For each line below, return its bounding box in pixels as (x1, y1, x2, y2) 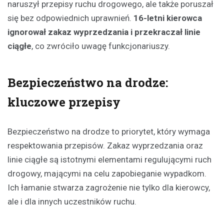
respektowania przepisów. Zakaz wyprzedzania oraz (7, 140, 203, 150)
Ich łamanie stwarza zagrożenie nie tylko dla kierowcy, (7, 182, 210, 192)
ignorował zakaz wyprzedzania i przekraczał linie (7, 26, 200, 37)
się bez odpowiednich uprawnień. (7, 12, 133, 23)
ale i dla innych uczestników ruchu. (7, 196, 136, 206)
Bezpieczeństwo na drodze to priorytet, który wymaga (7, 126, 210, 136)
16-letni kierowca (133, 12, 202, 23)
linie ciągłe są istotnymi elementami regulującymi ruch (7, 154, 211, 164)
